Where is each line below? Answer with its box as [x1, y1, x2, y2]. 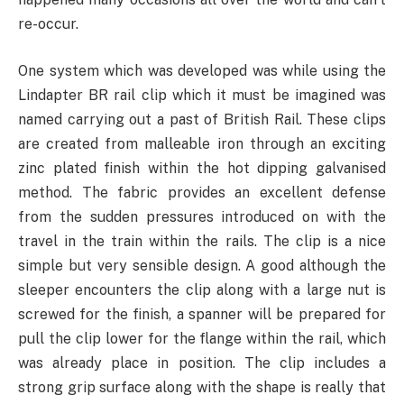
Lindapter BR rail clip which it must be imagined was [18, 86, 386, 104]
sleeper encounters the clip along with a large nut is [18, 280, 386, 298]
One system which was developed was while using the [18, 61, 386, 79]
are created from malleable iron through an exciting [18, 134, 386, 152]
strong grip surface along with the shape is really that [18, 378, 386, 396]
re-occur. [18, 15, 78, 33]
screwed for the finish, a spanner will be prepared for [18, 305, 386, 323]
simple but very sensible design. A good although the [18, 256, 386, 274]
